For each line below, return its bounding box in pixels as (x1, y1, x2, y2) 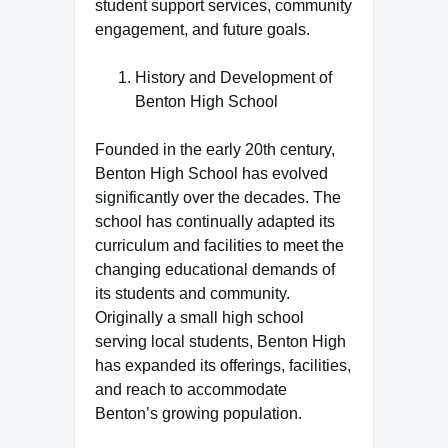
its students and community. (95, 285, 290, 302)
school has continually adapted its (95, 213, 335, 230)
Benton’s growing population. (95, 405, 302, 422)
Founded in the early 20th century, (95, 141, 335, 158)
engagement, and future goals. (95, 21, 310, 38)
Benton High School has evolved (95, 165, 328, 182)
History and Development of (135, 69, 332, 86)
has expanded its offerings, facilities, (95, 357, 351, 374)
